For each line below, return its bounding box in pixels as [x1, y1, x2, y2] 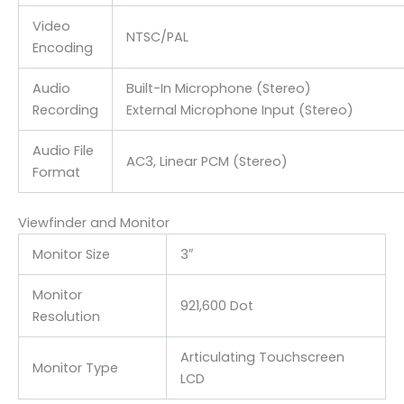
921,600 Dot [179, 297, 253, 316]
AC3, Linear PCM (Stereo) [125, 151, 288, 170]
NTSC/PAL [125, 27, 188, 46]
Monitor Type [32, 359, 118, 378]
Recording [32, 100, 98, 119]
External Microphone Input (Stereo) [125, 100, 353, 119]
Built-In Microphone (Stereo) [125, 78, 311, 97]
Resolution [32, 308, 100, 326]
